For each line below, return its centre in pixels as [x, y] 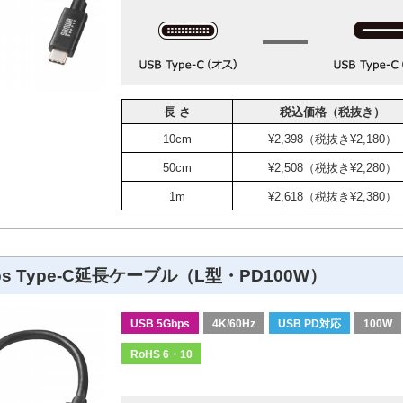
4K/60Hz [234, 323]
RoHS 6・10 [161, 354]
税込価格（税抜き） [332, 112]
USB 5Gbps [160, 323]
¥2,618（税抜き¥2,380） [332, 196]
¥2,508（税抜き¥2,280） [332, 167]
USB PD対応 [309, 323]
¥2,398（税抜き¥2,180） [332, 139]
